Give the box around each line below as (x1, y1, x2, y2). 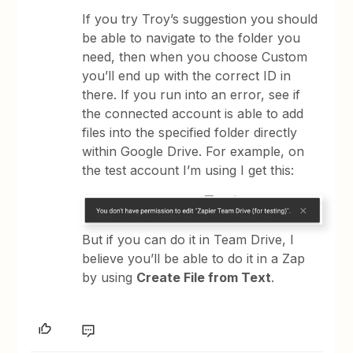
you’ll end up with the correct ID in (82, 68, 292, 84)
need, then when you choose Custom (82, 49, 308, 65)
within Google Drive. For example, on (82, 143, 305, 160)
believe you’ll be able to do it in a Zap (82, 250, 306, 266)
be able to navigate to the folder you (82, 30, 301, 46)
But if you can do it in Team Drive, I (82, 231, 295, 247)
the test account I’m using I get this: (82, 162, 295, 179)
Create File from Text (136, 269, 272, 285)
